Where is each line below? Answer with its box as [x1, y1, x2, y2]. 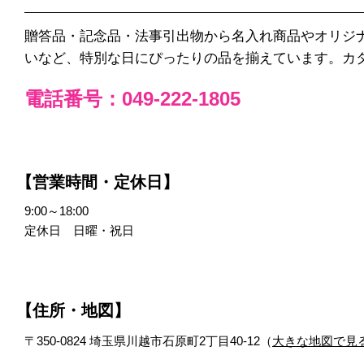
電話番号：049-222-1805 [24, 88, 240, 110]
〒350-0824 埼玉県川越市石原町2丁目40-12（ [24, 334, 272, 348]
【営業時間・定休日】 [16, 173, 179, 191]
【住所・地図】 [16, 301, 130, 319]
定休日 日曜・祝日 [24, 223, 134, 237]
